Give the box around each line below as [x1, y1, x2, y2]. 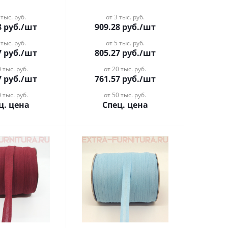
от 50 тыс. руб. [104, 91, 147, 99]
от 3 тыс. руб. [105, 13, 145, 21]
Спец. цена [102, 99, 148, 110]
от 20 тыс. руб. [104, 65, 147, 73]
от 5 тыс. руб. [105, 39, 145, 47]
